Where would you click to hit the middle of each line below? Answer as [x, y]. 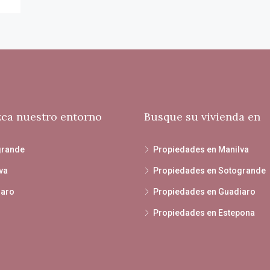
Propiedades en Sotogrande [209, 170]
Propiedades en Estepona [204, 212]
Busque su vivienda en [202, 116]
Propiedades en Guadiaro [204, 191]
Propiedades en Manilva [201, 149]
